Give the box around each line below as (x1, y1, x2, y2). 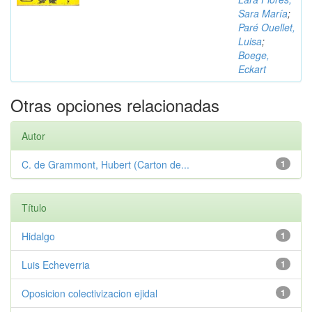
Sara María (238, 6, 288, 20)
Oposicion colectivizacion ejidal (22, 286, 157, 300)
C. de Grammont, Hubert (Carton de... (22, 157, 189, 171)
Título (22, 201, 47, 214)
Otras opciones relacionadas (10, 93, 219, 117)
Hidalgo (22, 229, 55, 243)
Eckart (238, 62, 266, 76)
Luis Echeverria (22, 258, 90, 272)
